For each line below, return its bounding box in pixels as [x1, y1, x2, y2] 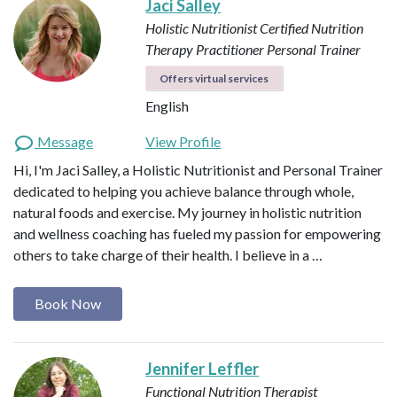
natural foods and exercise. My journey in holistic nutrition [13, 203, 362, 221]
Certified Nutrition [260, 19, 364, 36]
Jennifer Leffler [145, 359, 260, 379]
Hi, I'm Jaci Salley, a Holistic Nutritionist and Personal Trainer [13, 160, 383, 178]
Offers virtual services [160, 71, 269, 85]
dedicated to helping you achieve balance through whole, [13, 182, 354, 199]
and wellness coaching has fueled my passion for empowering [13, 224, 381, 242]
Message [35, 132, 93, 150]
